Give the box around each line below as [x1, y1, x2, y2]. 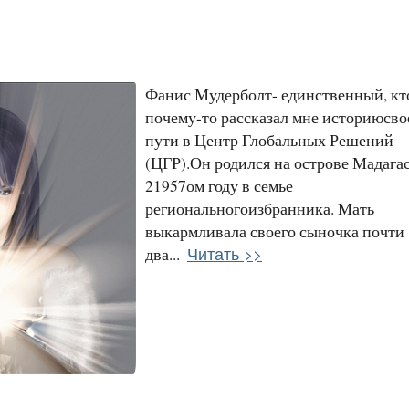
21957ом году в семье [145, 173, 293, 196]
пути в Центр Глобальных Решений [145, 128, 393, 151]
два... [145, 242, 180, 265]
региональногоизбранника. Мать [145, 196, 374, 219]
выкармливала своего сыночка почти [145, 219, 404, 242]
